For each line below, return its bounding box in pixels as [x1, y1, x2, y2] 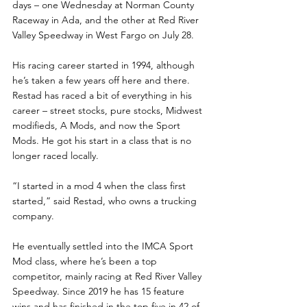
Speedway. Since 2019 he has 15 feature [12, 284, 187, 297]
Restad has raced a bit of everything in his [12, 88, 195, 101]
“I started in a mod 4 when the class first [12, 179, 188, 192]
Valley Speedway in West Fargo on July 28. [12, 28, 194, 41]
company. [12, 209, 60, 222]
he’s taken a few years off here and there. [12, 73, 195, 86]
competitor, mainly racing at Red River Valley [12, 269, 204, 282]
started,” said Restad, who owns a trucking [12, 194, 199, 207]
